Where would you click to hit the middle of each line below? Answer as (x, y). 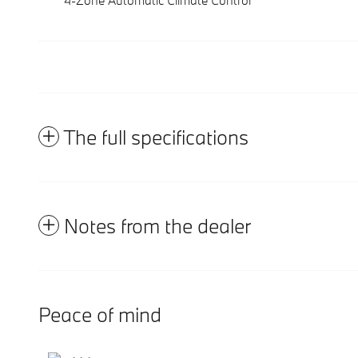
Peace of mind (100, 314)
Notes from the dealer (157, 225)
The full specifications (156, 137)
